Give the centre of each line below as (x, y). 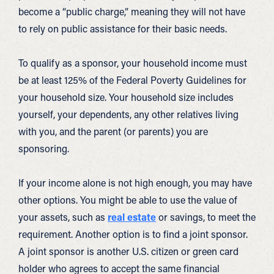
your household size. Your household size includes (126, 97)
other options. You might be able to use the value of (128, 200)
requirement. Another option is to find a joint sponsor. (133, 234)
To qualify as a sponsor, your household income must (133, 63)
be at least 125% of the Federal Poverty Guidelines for (132, 80)
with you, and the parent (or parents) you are (113, 131)
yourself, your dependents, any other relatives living (128, 114)
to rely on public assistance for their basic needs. (123, 28)
